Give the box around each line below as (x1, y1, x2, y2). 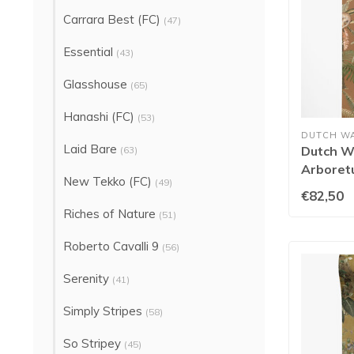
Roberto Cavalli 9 (63, 239, 162, 254)
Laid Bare (63, 141, 120, 156)
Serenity (63, 271, 112, 286)
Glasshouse (63, 77, 130, 92)
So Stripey (63, 336, 124, 351)
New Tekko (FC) (63, 174, 155, 189)
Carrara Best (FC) (63, 12, 164, 27)
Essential (63, 44, 116, 59)
